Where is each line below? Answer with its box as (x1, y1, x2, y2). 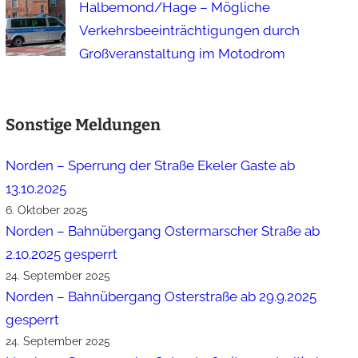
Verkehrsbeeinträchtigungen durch (79, 22, 300, 38)
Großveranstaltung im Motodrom (79, 45, 286, 62)
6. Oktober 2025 (6, 204, 89, 217)
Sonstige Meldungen (6, 115, 161, 135)
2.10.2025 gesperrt (6, 246, 118, 263)
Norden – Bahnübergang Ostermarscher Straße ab (6, 223, 320, 240)
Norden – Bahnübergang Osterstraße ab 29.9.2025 (6, 288, 317, 305)
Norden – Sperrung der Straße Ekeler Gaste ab (6, 157, 296, 174)
